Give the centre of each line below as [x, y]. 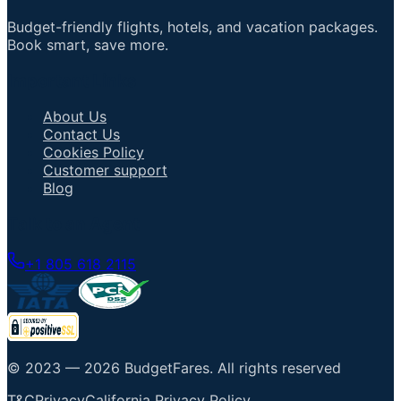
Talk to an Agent [73, 225]
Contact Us [81, 135]
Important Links [72, 81]
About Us [75, 117]
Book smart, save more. [88, 44]
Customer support [105, 171]
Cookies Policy [94, 153]
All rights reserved [279, 367]
